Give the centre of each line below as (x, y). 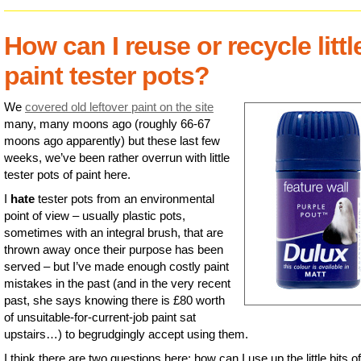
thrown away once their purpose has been (114, 250)
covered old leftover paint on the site (119, 107)
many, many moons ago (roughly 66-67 (107, 124)
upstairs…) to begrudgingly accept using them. (126, 334)
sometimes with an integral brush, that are (114, 233)
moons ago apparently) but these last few (112, 141)
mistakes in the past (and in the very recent (117, 284)
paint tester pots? (107, 76)
